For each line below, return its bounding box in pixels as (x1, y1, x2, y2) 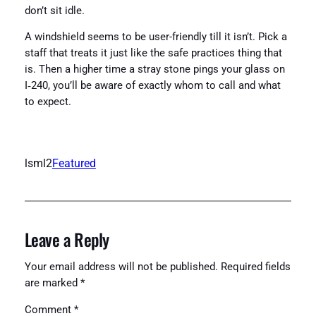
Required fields (220, 261, 291, 274)
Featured (51, 156, 96, 170)
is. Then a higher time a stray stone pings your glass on (24, 63, 285, 76)
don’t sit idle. (24, 4, 85, 17)
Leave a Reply (24, 226, 109, 252)
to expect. (24, 96, 71, 109)
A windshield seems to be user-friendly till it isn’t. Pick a (24, 31, 287, 44)
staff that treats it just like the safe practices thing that (24, 47, 282, 60)
